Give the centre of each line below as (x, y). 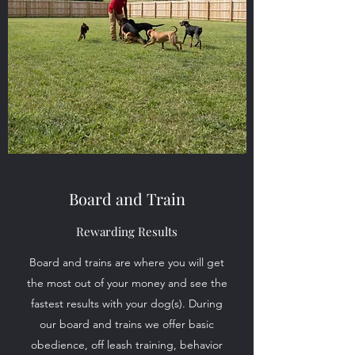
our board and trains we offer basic (127, 324)
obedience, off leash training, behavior (127, 345)
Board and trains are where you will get (127, 262)
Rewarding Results (127, 231)
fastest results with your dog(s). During (127, 303)
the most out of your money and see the (127, 283)
